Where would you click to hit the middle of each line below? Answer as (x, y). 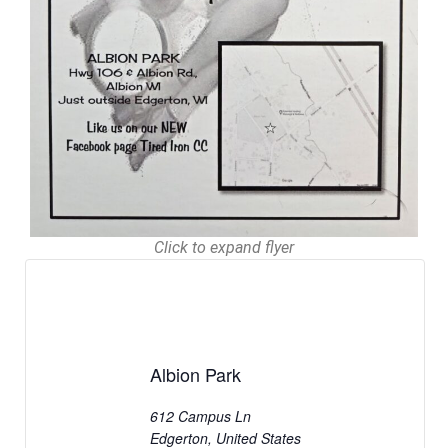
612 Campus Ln (200, 416)
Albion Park (195, 374)
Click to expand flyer (224, 247)
